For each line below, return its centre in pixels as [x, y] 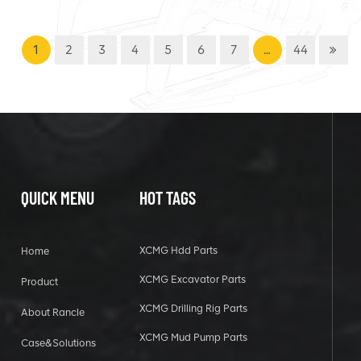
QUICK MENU [57, 198]
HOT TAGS [167, 198]
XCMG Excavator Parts [192, 280]
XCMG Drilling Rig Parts [193, 309]
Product [39, 282]
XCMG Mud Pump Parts [193, 338]
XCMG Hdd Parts [178, 251]
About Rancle [52, 313]
